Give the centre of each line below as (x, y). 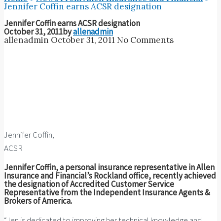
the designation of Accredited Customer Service (89, 184)
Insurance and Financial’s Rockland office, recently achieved (110, 176)
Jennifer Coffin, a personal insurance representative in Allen (109, 167)
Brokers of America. (38, 201)
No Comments (145, 40)
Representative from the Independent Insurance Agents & (107, 193)
